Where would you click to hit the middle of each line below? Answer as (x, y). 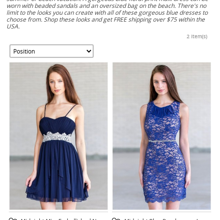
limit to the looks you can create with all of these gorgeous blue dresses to (107, 13)
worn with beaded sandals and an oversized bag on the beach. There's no (107, 6)
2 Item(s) (197, 37)
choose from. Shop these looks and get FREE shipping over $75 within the (106, 20)
